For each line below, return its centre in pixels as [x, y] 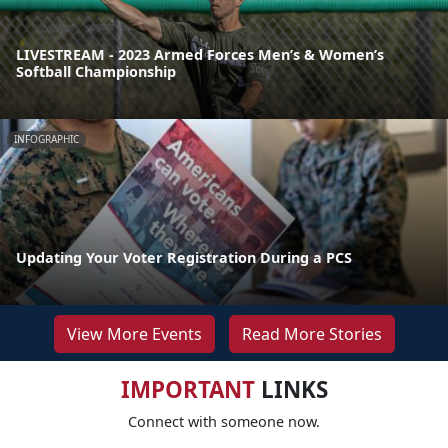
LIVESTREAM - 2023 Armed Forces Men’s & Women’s [200, 54]
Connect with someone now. [224, 421]
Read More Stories [311, 333]
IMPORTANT [187, 389]
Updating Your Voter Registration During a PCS [184, 257]
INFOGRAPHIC [46, 138]
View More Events [134, 333]
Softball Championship [96, 71]
